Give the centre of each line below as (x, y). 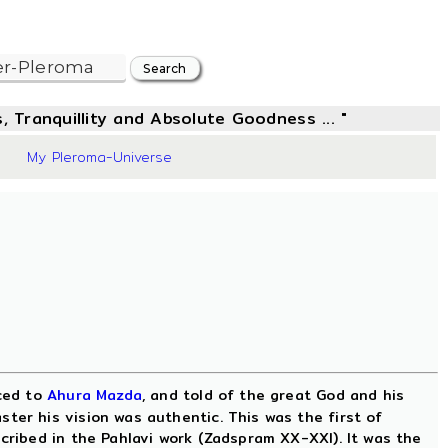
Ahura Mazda (94, 395)
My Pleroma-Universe (100, 157)
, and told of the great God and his (273, 395)
